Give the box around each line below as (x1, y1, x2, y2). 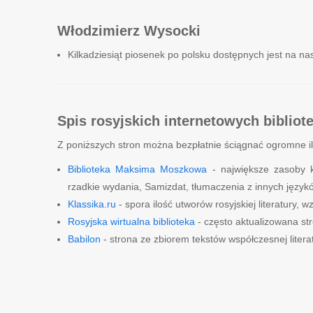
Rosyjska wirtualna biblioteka (68, 216, 195, 227)
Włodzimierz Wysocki (57, 23, 201, 38)
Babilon (68, 233, 101, 245)
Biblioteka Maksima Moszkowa (68, 163, 208, 175)
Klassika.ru (68, 198, 116, 210)
